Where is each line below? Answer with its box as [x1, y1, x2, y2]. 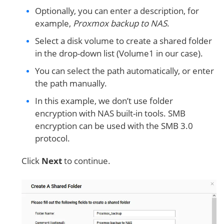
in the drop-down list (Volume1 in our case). [35, 47, 203, 59]
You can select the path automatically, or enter [35, 64, 214, 76]
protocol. [35, 132, 70, 144]
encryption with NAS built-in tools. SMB [35, 107, 185, 119]
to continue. [62, 154, 110, 166]
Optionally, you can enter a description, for [35, 4, 199, 16]
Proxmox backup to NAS [73, 17, 167, 29]
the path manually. [35, 77, 107, 89]
